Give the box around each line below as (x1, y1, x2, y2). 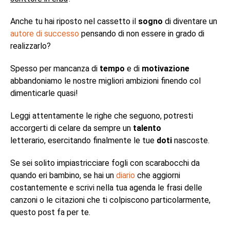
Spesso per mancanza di (10, 64, 100, 73)
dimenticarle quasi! (10, 88, 78, 98)
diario (116, 170, 135, 180)
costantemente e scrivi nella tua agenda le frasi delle (10, 183, 202, 193)
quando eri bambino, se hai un (10, 170, 116, 180)
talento (133, 123, 161, 133)
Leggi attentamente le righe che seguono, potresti (10, 111, 193, 121)
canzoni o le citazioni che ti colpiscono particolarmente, (10, 195, 210, 205)
